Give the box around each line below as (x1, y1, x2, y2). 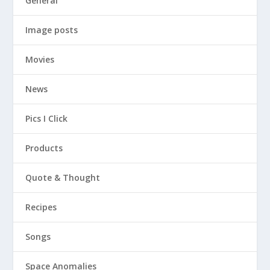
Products (25, 142, 63, 154)
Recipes (25, 201, 57, 213)
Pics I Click (25, 112, 68, 124)
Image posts (25, 24, 78, 36)
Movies (25, 53, 55, 65)
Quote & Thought (25, 171, 101, 183)
